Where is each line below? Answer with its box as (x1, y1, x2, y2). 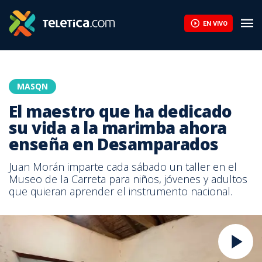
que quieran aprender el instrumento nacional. (9, 184, 232, 198)
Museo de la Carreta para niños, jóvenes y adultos (9, 172, 247, 186)
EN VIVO (202, 19, 227, 27)
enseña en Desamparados (9, 133, 219, 155)
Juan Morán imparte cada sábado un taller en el (9, 160, 237, 174)
